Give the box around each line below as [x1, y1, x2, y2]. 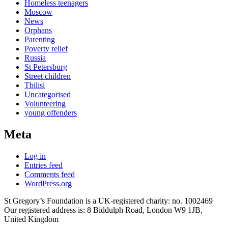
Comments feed [24, 169, 75, 179]
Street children [24, 71, 71, 80]
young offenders [24, 108, 77, 117]
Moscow [24, 7, 52, 16]
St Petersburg [24, 62, 67, 71]
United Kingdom [4, 214, 59, 223]
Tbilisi [24, 80, 45, 90]
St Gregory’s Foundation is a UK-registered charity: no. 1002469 [4, 196, 213, 205]
